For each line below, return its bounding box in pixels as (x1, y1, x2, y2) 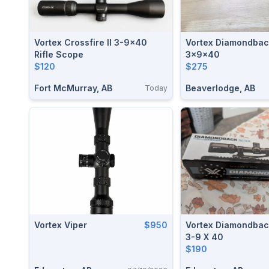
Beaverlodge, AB (186, 82, 255, 93)
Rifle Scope (34, 49, 83, 59)
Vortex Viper (34, 220, 87, 230)
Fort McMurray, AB (34, 82, 112, 93)
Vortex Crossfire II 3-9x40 (34, 37, 147, 47)
